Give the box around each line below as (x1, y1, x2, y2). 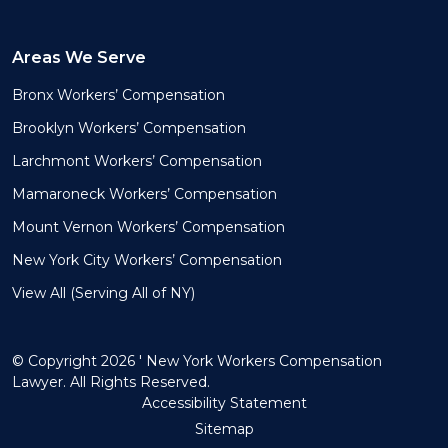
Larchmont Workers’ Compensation (12, 152, 262, 170)
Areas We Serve (12, 48, 146, 67)
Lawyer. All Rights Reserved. (12, 373, 210, 391)
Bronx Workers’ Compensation (12, 86, 225, 104)
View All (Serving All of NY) (12, 284, 195, 302)
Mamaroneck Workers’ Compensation (12, 185, 277, 203)
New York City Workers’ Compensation (12, 251, 282, 269)
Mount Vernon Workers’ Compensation (12, 218, 285, 236)
